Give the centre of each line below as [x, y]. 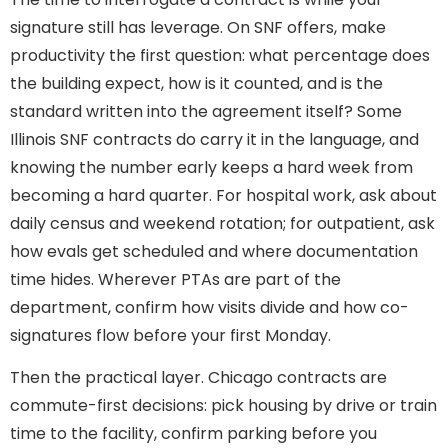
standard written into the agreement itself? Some [206, 111]
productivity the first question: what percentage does [220, 55]
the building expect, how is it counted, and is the [196, 83]
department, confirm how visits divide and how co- [209, 307]
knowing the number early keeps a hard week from [211, 167]
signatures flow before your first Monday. [170, 335]
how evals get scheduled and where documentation [214, 251]
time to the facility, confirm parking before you [193, 434]
